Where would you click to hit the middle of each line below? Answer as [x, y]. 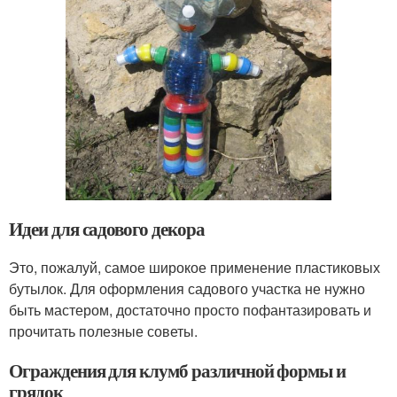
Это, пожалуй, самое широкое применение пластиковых [195, 267]
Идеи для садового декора [107, 228]
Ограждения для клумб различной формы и [178, 370]
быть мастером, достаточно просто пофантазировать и [190, 309]
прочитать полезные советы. [103, 331]
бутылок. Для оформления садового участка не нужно [187, 288]
